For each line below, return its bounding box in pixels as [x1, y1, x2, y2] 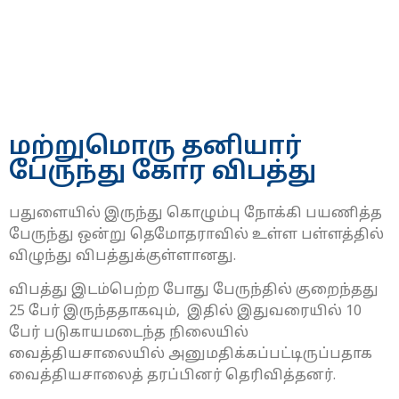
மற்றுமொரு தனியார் [9, 133, 302, 163]
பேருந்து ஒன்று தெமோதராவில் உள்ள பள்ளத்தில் [9, 226, 384, 244]
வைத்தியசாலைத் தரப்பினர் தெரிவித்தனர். [9, 367, 336, 386]
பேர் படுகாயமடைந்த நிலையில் [9, 324, 248, 343]
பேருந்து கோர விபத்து [9, 158, 316, 188]
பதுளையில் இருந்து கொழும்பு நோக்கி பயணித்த [9, 205, 382, 223]
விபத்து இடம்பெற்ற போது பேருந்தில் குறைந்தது [9, 281, 379, 300]
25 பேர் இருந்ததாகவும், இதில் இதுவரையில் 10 [9, 303, 362, 322]
